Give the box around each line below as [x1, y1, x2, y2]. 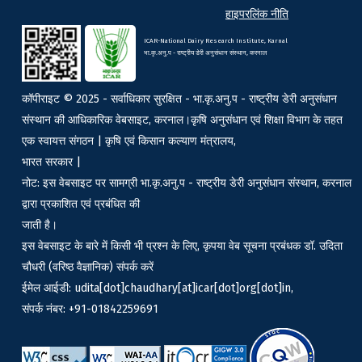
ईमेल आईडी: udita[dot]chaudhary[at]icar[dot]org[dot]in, [22, 281, 293, 296]
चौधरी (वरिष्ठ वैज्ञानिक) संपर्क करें [22, 260, 154, 275]
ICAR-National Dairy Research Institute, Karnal [144, 37, 288, 45]
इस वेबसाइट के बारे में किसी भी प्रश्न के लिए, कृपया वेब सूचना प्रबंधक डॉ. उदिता [22, 239, 343, 254]
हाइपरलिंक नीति [225, 7, 288, 22]
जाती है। [22, 218, 57, 233]
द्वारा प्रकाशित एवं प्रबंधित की [22, 197, 140, 212]
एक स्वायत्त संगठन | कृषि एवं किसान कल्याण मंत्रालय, [22, 134, 236, 149]
